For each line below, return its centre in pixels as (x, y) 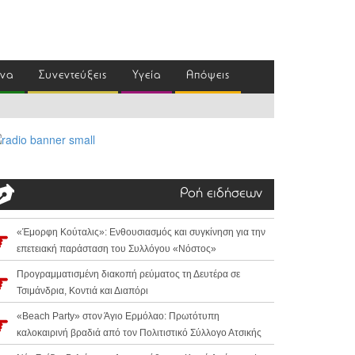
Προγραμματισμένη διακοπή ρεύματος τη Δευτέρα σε (128, 275)
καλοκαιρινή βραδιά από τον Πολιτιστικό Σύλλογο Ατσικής (139, 333)
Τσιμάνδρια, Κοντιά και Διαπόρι (82, 291)
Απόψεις (208, 76)
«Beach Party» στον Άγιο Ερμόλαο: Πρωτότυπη (118, 317)
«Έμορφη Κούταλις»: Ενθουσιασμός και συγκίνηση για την (141, 233)
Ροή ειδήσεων (221, 195)
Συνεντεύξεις (73, 76)
